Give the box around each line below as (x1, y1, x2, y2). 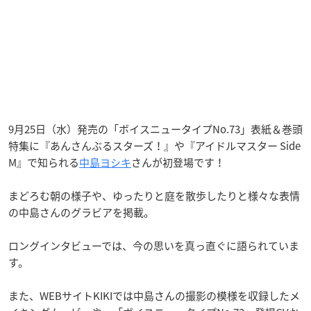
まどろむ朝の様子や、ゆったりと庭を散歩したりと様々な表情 (8, 187, 300, 203)
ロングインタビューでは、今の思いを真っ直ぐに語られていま (8, 237, 299, 253)
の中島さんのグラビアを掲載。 (8, 204, 154, 220)
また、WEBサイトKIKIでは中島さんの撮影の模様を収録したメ (8, 287, 300, 303)
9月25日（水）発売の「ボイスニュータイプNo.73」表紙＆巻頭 (8, 121, 303, 137)
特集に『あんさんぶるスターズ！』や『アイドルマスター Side (8, 137, 301, 153)
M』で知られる (8, 154, 79, 170)
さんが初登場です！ (131, 154, 225, 170)
